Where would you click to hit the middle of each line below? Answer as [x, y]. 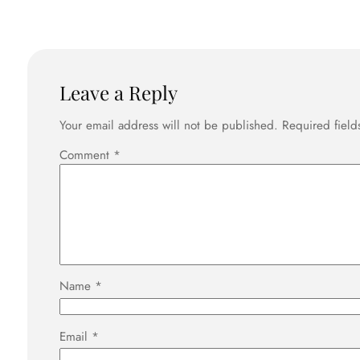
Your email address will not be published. [169, 125]
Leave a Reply [119, 92]
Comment [86, 155]
